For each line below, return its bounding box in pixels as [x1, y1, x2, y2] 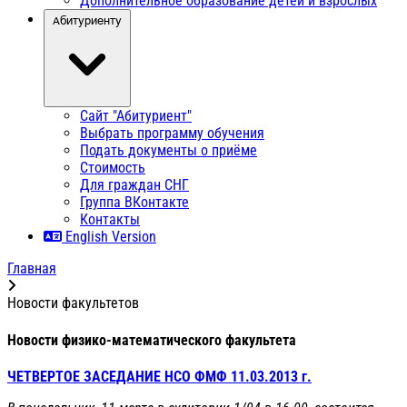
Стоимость [80, 159, 145, 177]
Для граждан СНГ [80, 176, 189, 194]
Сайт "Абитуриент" [80, 107, 192, 125]
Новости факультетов [7, 294, 139, 313]
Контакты [80, 211, 140, 229]
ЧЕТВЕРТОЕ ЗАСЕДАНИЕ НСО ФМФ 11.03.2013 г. [7, 367, 312, 385]
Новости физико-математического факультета [7, 331, 296, 349]
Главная [7, 260, 56, 278]
